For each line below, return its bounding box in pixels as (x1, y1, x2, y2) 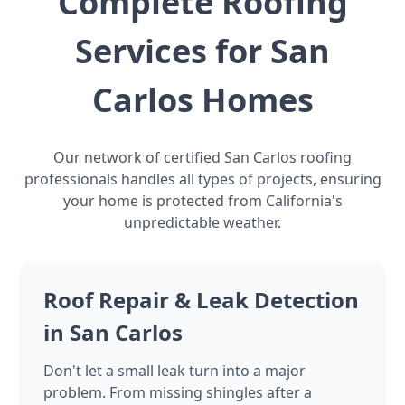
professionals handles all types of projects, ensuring (24, 169, 381, 190)
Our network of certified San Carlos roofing (53, 147, 352, 168)
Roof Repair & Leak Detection (43, 285, 359, 316)
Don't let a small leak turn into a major (43, 361, 306, 381)
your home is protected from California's (62, 191, 343, 212)
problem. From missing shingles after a (43, 382, 312, 403)
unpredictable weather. (124, 212, 281, 233)
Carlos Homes (91, 78, 314, 123)
